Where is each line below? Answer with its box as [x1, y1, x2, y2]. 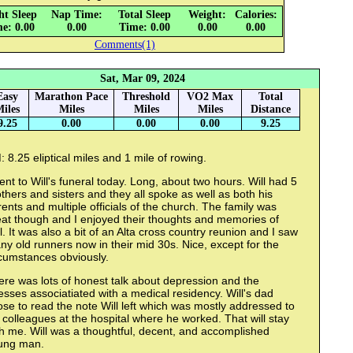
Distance [251, 103, 291, 116]
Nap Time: [51, 9, 102, 21]
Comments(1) [95, 39, 155, 51]
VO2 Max [187, 91, 233, 103]
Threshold [122, 91, 170, 103]
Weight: [188, 9, 226, 21]
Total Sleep [117, 9, 171, 21]
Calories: [234, 9, 277, 21]
